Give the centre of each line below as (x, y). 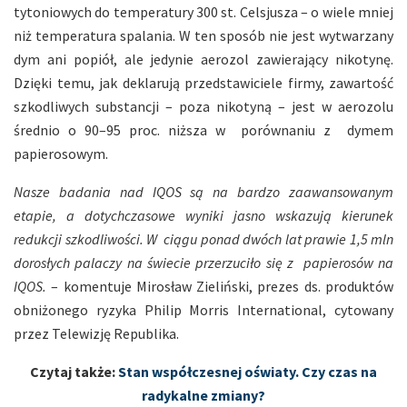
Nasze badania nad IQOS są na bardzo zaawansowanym (203, 191)
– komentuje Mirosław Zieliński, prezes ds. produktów (220, 286)
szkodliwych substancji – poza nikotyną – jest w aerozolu (203, 106)
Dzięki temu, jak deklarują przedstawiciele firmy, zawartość (203, 82)
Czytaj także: (74, 371)
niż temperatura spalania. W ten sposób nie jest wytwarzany (203, 35)
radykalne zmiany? (203, 395)
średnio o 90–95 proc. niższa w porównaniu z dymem (203, 129)
